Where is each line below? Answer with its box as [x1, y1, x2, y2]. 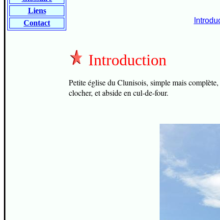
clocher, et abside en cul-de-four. [69, 87, 168, 98]
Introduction [84, 51, 166, 69]
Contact [24, 19, 50, 27]
